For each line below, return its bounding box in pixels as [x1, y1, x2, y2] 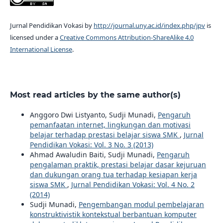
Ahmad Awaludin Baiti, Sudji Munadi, [29, 150, 157, 159]
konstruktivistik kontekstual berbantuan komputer [29, 210, 197, 219]
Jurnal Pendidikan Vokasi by [9, 21, 94, 30]
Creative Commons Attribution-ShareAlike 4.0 [59, 33, 194, 42]
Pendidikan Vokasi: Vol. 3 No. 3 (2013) [29, 140, 153, 149]
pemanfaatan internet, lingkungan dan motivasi [29, 120, 191, 129]
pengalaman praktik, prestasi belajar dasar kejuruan [29, 160, 206, 169]
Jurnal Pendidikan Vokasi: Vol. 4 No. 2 [71, 180, 195, 189]
